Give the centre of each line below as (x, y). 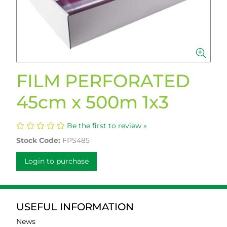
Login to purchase (56, 161)
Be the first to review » (107, 126)
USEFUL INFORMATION (75, 207)
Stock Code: (38, 140)
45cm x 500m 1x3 (92, 102)
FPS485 (76, 140)
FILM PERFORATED (103, 81)
